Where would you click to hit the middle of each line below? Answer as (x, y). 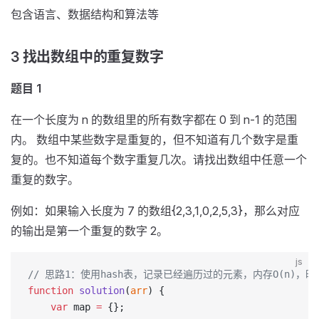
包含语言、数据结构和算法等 (85, 14)
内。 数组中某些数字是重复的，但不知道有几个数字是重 (155, 140)
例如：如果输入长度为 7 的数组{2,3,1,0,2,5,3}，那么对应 (155, 211)
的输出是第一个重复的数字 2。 (89, 231)
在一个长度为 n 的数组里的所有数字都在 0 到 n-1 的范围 (154, 120)
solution (99, 291)
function (51, 291)
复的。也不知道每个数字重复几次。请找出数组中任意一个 (159, 159)
